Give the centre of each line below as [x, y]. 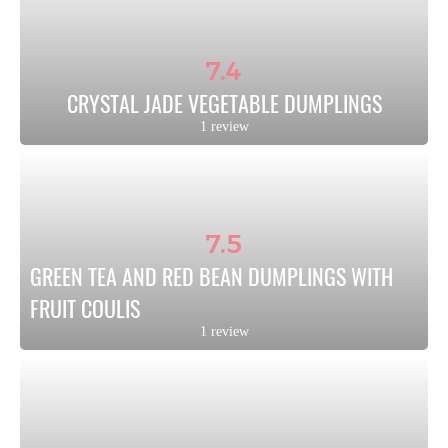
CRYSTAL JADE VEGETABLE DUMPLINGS [224, 103]
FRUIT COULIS [85, 308]
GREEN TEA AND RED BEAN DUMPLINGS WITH [211, 276]
